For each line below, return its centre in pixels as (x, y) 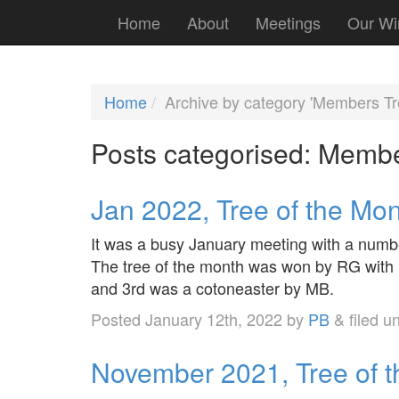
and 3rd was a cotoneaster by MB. (212, 287)
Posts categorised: (201, 152)
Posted (118, 318)
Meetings (288, 22)
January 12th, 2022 (214, 318)
